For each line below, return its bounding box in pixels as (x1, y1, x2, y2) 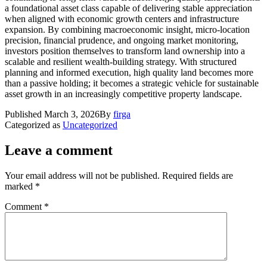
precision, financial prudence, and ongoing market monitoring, (5, 35, 238, 45)
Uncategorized (63, 119, 117, 130)
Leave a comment (5, 142, 113, 158)
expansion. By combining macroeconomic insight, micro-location (5, 24, 250, 35)
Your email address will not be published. (5, 170, 160, 181)
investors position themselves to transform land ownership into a (5, 45, 245, 56)
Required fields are (162, 170, 233, 181)
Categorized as (5, 119, 63, 130)
